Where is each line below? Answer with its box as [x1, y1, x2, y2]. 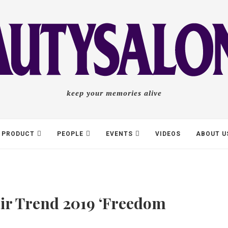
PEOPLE [57, 130, 83, 137]
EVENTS [106, 130, 133, 137]
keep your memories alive [66, 88, 162, 98]
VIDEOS [155, 130, 181, 137]
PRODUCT [2, 130, 35, 137]
